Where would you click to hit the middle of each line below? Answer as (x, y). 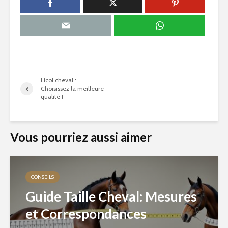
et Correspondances (86, 214)
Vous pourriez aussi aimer (81, 137)
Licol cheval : (59, 80)
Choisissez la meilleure (72, 88)
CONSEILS (42, 177)
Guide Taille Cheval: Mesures (111, 196)
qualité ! (52, 96)
